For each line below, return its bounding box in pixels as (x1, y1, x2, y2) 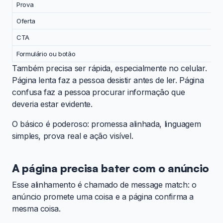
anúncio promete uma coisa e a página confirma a (12, 192, 194, 202)
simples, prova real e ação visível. (12, 131, 133, 141)
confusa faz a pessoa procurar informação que (12, 87, 185, 98)
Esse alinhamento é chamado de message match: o (12, 180, 197, 190)
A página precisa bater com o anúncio (12, 161, 210, 175)
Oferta (16, 17, 35, 25)
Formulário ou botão (16, 50, 76, 58)
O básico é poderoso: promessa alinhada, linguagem (12, 119, 201, 129)
